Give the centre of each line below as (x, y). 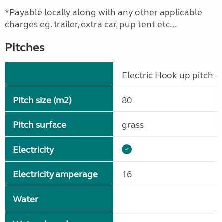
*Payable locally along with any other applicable (104, 13)
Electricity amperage (55, 175)
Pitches (25, 48)
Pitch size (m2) (42, 100)
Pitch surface (40, 125)
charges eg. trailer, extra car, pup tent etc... (91, 25)
